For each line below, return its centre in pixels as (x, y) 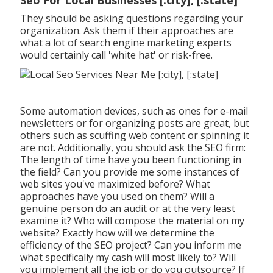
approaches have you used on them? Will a (117, 196)
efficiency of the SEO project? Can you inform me (130, 245)
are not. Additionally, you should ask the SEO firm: (133, 147)
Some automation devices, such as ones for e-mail (134, 111)
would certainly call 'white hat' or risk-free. (116, 55)
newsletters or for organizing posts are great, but (134, 123)
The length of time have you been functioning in (130, 159)
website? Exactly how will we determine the (117, 232)
